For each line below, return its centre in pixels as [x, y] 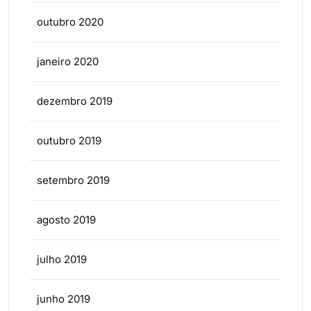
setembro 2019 [73, 180]
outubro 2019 [69, 140]
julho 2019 [62, 259]
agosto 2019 [66, 219]
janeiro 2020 [68, 61]
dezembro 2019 [75, 101]
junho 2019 [64, 299]
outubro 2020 [70, 22]
